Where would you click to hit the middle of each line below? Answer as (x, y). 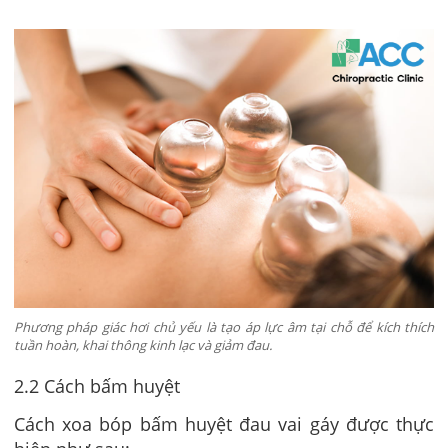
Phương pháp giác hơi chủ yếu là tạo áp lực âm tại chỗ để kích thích (224, 327)
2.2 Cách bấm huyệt (97, 385)
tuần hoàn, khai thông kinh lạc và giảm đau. (143, 345)
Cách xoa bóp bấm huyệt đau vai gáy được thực (224, 424)
